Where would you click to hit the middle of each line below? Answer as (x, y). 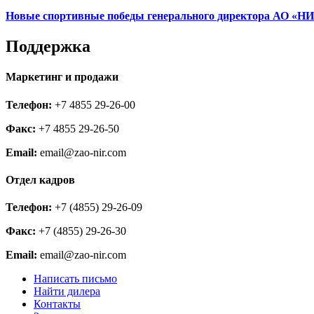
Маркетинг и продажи (62, 77)
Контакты (57, 304)
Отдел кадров (40, 180)
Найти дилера (67, 292)
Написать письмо (75, 279)
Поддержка (48, 47)
